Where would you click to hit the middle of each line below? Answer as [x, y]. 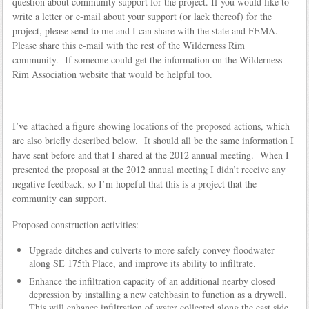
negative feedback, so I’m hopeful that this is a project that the [134, 184]
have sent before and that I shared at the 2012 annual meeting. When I [150, 155]
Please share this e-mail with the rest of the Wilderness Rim [128, 45]
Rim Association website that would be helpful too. [112, 74]
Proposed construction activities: [75, 224]
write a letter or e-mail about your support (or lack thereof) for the [142, 16]
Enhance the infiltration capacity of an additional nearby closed [152, 281]
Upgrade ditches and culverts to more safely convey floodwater [151, 250]
